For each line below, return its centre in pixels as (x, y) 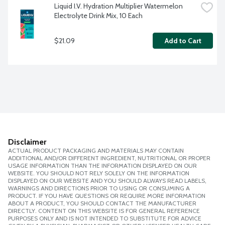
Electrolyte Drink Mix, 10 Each (98, 16)
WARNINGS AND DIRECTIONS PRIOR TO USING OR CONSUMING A (99, 188)
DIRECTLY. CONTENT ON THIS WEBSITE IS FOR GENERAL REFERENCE (104, 211)
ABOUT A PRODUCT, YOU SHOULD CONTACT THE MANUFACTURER (102, 203)
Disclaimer (27, 142)
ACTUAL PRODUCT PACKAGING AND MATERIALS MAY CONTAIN (96, 151)
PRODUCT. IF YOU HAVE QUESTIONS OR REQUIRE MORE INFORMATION (107, 196)
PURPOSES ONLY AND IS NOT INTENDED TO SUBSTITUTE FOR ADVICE (105, 218)
